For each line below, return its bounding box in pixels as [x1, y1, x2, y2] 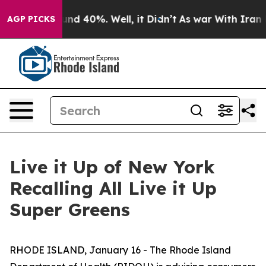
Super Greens [9, 198, 130, 221]
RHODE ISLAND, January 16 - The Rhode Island [9, 244, 231, 256]
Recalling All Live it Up [9, 177, 217, 199]
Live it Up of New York [9, 156, 215, 178]
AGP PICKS [7, 14, 55, 24]
